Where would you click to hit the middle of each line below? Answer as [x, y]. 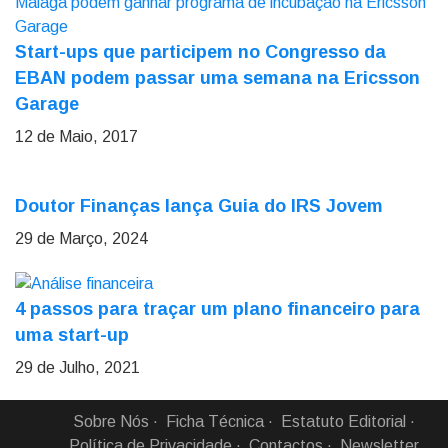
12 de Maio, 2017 [76, 136]
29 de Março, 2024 [81, 238]
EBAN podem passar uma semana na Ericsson [217, 78]
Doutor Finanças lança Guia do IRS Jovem [199, 206]
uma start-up [72, 334]
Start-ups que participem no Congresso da [200, 52]
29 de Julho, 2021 [77, 367]
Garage [47, 104]
